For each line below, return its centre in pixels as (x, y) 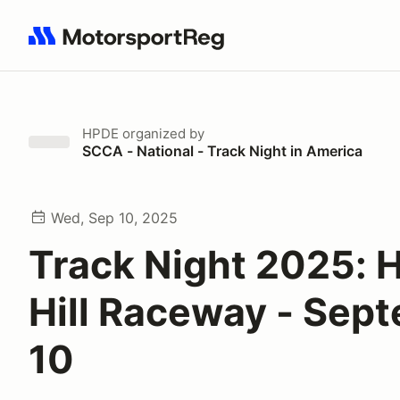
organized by (162, 133)
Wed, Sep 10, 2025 (114, 218)
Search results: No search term (132, 46)
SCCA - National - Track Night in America (222, 151)
